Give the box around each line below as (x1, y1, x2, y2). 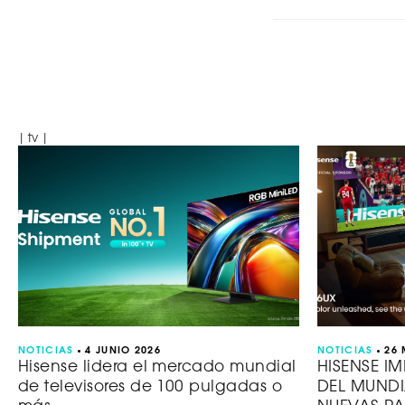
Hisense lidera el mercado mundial (18, 359, 297, 376)
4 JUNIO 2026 (85, 345, 162, 356)
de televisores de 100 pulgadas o (18, 379, 283, 396)
